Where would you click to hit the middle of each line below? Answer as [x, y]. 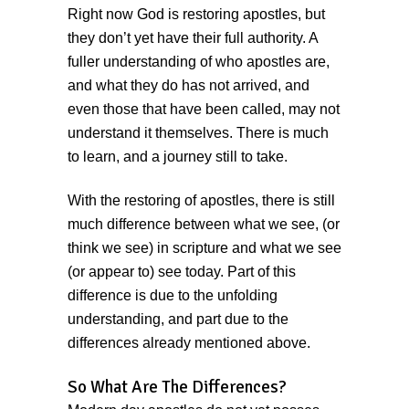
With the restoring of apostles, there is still [201, 201]
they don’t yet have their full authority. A [193, 38]
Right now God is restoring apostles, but [196, 15]
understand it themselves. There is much [198, 133]
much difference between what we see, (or [204, 225]
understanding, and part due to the [178, 320]
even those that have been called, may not [204, 110]
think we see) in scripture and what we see [204, 248]
